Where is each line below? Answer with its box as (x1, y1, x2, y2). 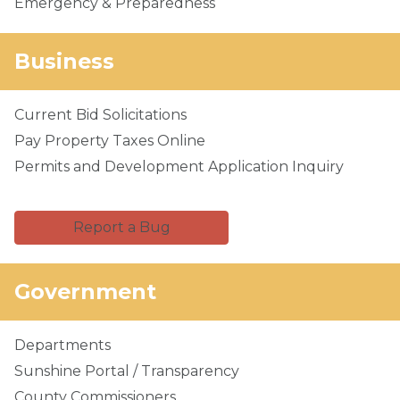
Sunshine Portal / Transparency (14, 362, 239, 379)
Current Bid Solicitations (14, 106, 187, 123)
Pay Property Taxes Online (14, 132, 205, 149)
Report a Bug (72, 219, 171, 236)
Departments (14, 337, 111, 354)
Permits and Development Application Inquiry (14, 158, 344, 175)
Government (14, 279, 156, 304)
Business (14, 48, 114, 74)
